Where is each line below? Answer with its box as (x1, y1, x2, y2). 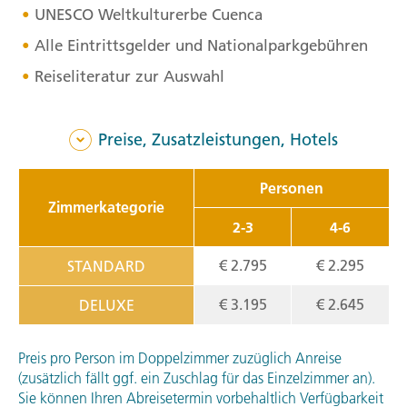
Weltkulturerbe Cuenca (93, 5, 263, 24)
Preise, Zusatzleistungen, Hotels (98, 129, 338, 151)
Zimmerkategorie (48, 198, 164, 217)
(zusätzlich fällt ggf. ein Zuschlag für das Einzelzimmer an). (18, 369, 375, 388)
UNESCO (34, 5, 94, 24)
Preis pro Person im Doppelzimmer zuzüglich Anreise (18, 349, 342, 368)
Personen (260, 179, 323, 198)
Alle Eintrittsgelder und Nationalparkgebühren (34, 35, 368, 55)
